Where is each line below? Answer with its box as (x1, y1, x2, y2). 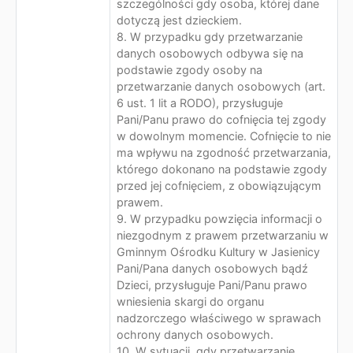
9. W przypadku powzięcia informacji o (117, 212, 322, 225)
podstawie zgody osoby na (117, 63, 262, 76)
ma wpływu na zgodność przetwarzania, (117, 146, 331, 159)
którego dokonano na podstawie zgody (117, 162, 327, 176)
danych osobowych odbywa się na (117, 46, 303, 60)
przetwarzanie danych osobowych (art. (117, 80, 325, 93)
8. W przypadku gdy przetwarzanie (117, 30, 303, 43)
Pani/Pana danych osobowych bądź (117, 262, 308, 275)
